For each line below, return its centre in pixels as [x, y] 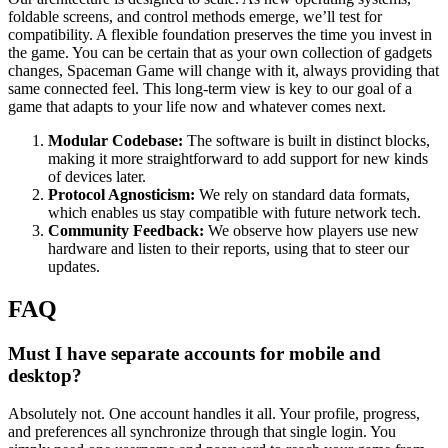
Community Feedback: [126, 230]
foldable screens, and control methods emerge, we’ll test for [195, 16]
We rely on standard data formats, [302, 194]
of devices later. [97, 176]
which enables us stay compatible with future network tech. [234, 212]
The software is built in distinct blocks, [306, 140]
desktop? [45, 375]
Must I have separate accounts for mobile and [194, 353]
